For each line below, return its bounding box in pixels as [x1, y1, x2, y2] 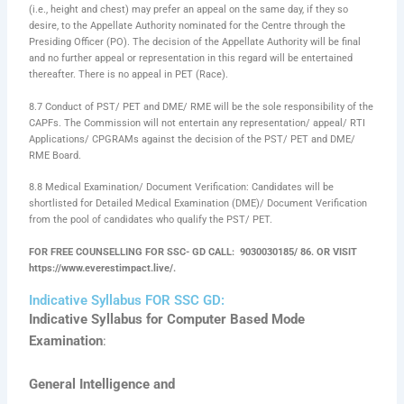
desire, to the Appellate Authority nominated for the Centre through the [29, 20, 346, 32]
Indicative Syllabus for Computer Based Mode [29, 311, 306, 328]
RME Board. [29, 149, 82, 161]
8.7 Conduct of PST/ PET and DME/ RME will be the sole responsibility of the [29, 100, 374, 113]
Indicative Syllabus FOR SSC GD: [29, 292, 225, 309]
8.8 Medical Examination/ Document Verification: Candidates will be [29, 181, 335, 194]
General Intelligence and [29, 375, 176, 392]
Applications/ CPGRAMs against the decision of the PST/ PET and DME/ [29, 133, 356, 145]
